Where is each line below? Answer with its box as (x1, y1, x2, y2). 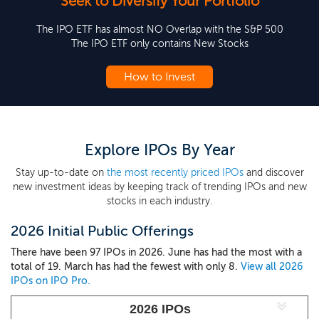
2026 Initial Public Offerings (11, 222, 194, 239)
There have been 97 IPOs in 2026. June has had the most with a (11, 246, 302, 258)
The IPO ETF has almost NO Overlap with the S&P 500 (36, 23, 283, 36)
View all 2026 (241, 261, 303, 273)
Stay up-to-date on (15, 167, 107, 179)
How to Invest (124, 70, 195, 83)
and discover (243, 167, 304, 179)
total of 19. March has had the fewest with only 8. (11, 261, 241, 273)
